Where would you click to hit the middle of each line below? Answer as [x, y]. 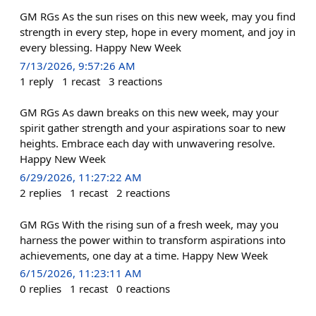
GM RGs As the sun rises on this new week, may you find [158, 16]
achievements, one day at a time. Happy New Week [144, 255]
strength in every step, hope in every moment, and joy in [158, 32]
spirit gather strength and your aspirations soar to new [153, 128]
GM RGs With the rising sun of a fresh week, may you [149, 224]
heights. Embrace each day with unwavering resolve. [147, 144]
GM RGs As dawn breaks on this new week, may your [149, 113]
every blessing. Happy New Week [101, 47]
